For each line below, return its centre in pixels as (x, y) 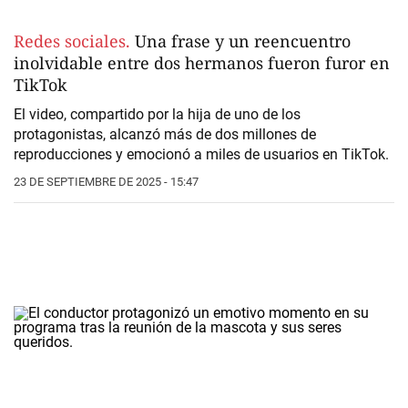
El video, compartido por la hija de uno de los (157, 115)
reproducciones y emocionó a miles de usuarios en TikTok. (201, 155)
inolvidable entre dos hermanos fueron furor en (202, 63)
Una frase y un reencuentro (240, 41)
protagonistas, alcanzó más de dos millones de (165, 135)
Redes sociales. (72, 41)
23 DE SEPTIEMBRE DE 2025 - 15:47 (106, 182)
